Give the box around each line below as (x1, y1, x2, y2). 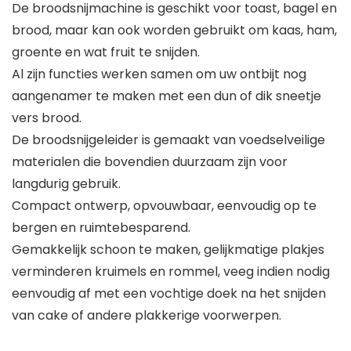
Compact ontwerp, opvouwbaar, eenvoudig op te (12, 197, 317, 215)
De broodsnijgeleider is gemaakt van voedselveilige (12, 131, 325, 150)
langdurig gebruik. (12, 175, 121, 194)
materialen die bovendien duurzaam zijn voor (12, 153, 288, 172)
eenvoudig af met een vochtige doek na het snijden (12, 284, 326, 303)
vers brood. (12, 109, 81, 128)
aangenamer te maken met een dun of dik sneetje (12, 87, 321, 106)
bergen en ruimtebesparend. (12, 219, 190, 237)
